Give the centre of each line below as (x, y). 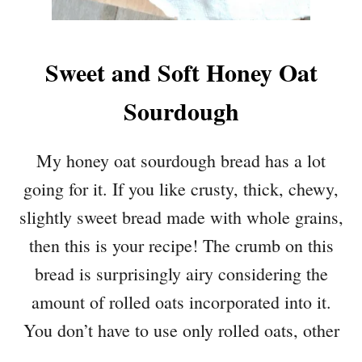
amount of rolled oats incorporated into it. (181, 302)
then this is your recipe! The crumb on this (181, 246)
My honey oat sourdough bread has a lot (181, 161)
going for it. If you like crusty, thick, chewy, (181, 189)
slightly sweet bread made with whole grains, (181, 217)
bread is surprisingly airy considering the (181, 274)
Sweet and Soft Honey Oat (181, 72)
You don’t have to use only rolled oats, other (181, 330)
